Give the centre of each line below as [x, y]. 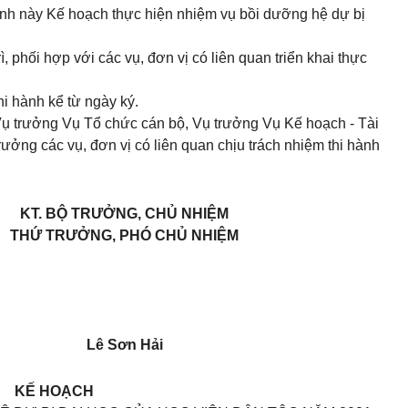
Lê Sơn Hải [124, 345]
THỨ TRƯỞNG [61, 235]
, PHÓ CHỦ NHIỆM [175, 235]
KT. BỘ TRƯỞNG [79, 214]
